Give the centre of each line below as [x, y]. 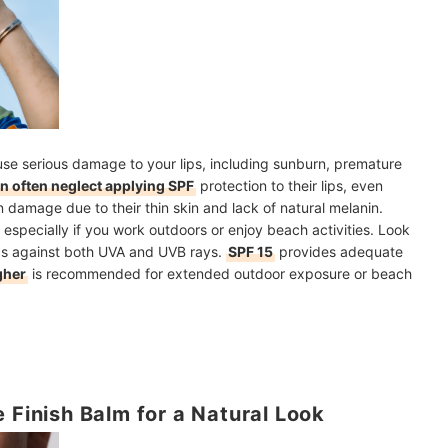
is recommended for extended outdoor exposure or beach [220, 273]
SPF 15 [250, 251]
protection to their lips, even [289, 185]
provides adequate [339, 251]
